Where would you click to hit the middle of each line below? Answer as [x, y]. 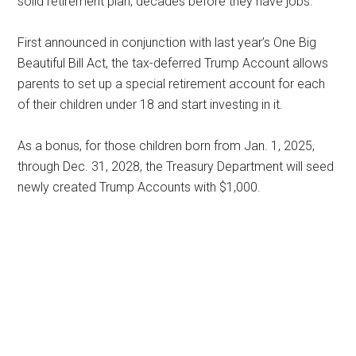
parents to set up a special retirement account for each [172, 84]
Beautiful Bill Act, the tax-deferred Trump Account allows [173, 63]
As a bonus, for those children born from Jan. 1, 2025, [166, 146]
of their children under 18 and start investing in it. [151, 104]
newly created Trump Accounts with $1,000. [139, 187]
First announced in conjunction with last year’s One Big [167, 43]
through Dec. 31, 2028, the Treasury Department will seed [176, 166]
